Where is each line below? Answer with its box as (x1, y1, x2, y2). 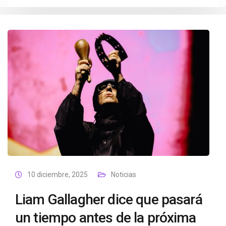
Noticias (111, 171, 136, 179)
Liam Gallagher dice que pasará (15, 191, 202, 208)
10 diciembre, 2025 (27, 171, 88, 179)
